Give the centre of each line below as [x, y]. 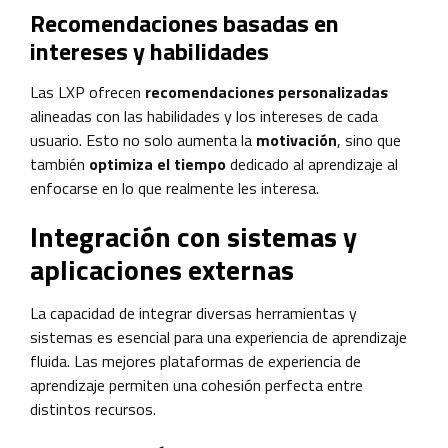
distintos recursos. [93, 408]
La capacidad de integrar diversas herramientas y [193, 312]
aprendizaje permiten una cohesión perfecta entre [196, 384]
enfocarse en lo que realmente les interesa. [174, 187]
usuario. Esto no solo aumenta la [143, 139]
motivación [296, 139]
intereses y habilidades [149, 50]
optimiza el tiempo [157, 163]
